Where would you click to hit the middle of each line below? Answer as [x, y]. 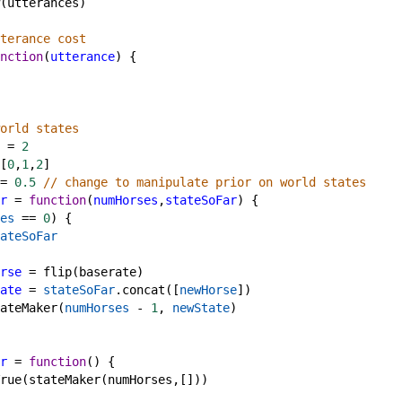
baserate [108, 272]
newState [201, 308]
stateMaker [65, 380]
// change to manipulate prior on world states [205, 182]
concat [144, 290]
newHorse [208, 290]
